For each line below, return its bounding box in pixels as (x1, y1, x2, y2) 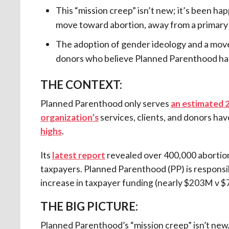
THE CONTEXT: (40, 77, 122, 91)
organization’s (40, 111, 99, 123)
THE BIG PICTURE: (40, 199, 138, 213)
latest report (52, 149, 105, 161)
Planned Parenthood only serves (40, 98, 171, 109)
